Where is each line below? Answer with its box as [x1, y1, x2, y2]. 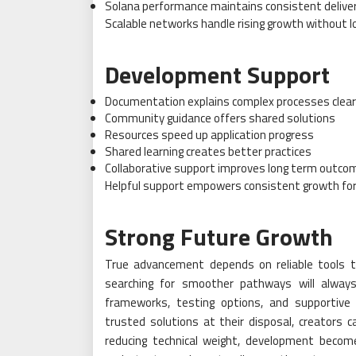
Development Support [105, 56, 330, 93]
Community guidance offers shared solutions [105, 108, 335, 127]
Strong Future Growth [105, 218, 333, 255]
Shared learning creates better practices [105, 141, 311, 161]
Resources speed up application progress [105, 125, 314, 144]
